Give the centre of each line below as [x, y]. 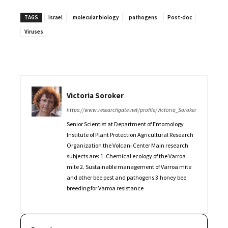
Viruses [34, 32]
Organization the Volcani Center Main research [127, 146]
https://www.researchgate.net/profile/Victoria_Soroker [132, 110]
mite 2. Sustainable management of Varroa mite [129, 167]
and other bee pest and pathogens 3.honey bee [126, 178]
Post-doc [180, 18]
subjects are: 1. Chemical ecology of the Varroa [126, 156]
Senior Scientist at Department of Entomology [125, 124]
